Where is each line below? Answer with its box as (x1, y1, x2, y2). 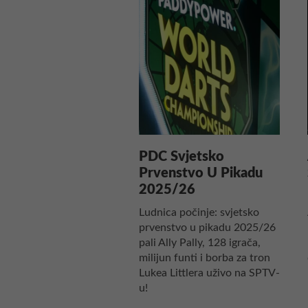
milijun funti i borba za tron (139, 252, 270, 263)
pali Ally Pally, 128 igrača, (139, 236, 261, 248)
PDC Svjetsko (139, 149, 224, 164)
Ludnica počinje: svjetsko (139, 206, 259, 218)
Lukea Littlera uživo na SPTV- (139, 267, 280, 278)
